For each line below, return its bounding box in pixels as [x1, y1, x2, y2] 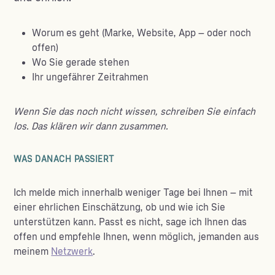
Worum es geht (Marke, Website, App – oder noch [32, 28, 252, 39]
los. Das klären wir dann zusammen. [14, 121, 169, 132]
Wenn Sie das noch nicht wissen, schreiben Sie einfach [14, 106, 256, 117]
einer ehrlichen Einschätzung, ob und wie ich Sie [14, 202, 226, 213]
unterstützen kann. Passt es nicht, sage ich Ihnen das [14, 217, 247, 228]
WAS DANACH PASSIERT [14, 155, 115, 164]
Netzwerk [51, 246, 93, 257]
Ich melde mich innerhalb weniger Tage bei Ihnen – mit [14, 187, 254, 198]
